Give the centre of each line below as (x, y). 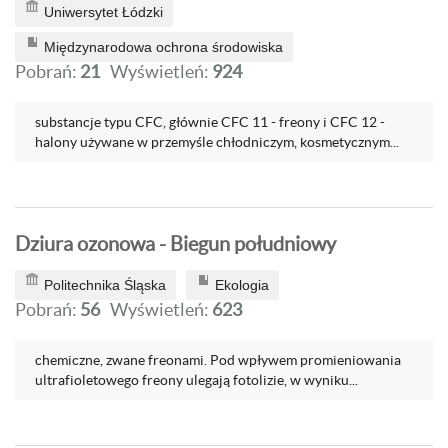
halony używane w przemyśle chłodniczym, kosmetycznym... (217, 142)
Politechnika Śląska (105, 285)
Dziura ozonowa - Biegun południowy (175, 244)
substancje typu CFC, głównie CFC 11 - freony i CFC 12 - (210, 122)
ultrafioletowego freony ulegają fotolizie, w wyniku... (196, 380)
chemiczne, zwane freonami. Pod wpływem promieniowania (218, 360)
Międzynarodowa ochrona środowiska (163, 47)
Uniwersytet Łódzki (103, 12)
